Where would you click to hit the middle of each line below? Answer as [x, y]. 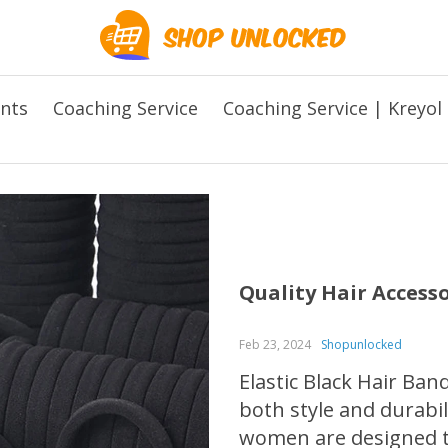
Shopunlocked [361, 344]
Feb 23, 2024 [275, 344]
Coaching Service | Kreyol [332, 108]
